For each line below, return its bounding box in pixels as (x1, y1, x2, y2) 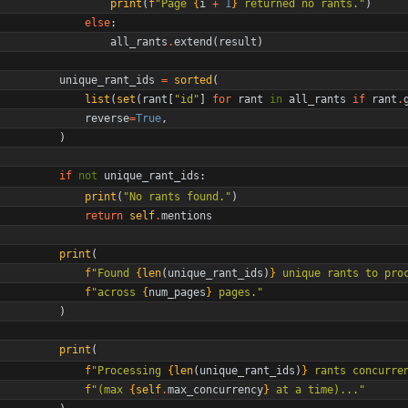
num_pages (148, 285, 206, 299)
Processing (97, 363, 168, 377)
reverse (85, 111, 129, 125)
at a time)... (270, 382, 359, 396)
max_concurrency (168, 382, 263, 396)
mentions (161, 209, 212, 222)
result (219, 35, 257, 48)
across (97, 285, 142, 299)
